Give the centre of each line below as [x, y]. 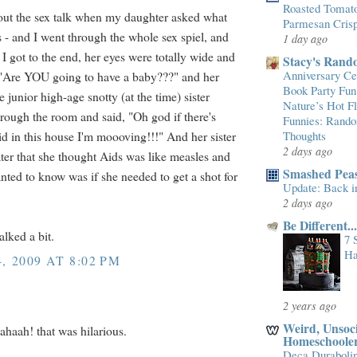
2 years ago [310, 305]
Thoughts [304, 136]
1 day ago [305, 39]
